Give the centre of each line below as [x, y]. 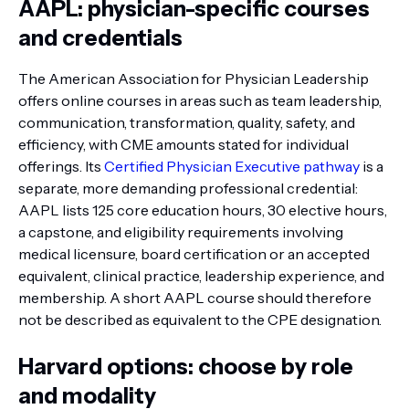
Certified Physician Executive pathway [232, 166]
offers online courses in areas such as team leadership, [200, 100]
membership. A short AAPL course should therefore [195, 298]
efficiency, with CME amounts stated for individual [184, 144]
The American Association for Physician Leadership [194, 79]
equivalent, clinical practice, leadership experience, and [201, 276]
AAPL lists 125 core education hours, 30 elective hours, [203, 210]
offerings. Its [61, 166]
